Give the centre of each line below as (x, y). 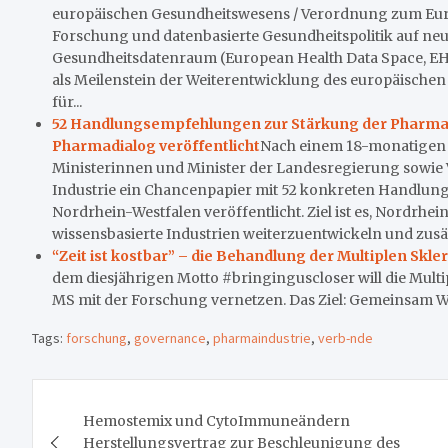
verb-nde (345, 337)
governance (170, 337)
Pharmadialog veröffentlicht (156, 145)
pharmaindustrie (262, 337)
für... (67, 101)
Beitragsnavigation (181, 397)
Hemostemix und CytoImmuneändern (216, 420)
